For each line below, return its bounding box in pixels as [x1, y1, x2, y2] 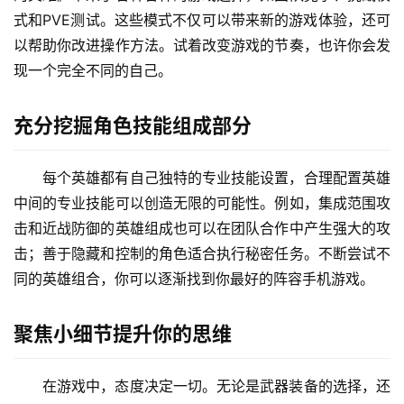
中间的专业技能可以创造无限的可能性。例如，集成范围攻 [14, 194, 390, 213]
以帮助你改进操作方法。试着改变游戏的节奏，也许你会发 [14, 36, 390, 55]
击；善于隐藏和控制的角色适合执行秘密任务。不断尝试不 [14, 244, 390, 263]
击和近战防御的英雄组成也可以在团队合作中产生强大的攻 [14, 219, 390, 238]
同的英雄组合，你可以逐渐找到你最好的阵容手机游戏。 [14, 270, 374, 289]
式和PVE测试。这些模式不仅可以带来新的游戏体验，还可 [14, 11, 390, 30]
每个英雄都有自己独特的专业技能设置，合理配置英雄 [42, 169, 390, 188]
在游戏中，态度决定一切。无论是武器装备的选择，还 [42, 377, 390, 396]
